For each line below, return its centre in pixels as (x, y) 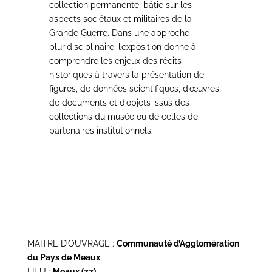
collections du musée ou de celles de (123, 117)
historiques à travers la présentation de (126, 75)
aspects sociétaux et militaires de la (120, 19)
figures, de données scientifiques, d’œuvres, (135, 89)
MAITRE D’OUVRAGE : (72, 243)
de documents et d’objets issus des (119, 103)
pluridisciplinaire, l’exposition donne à (122, 47)
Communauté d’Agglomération (178, 243)
